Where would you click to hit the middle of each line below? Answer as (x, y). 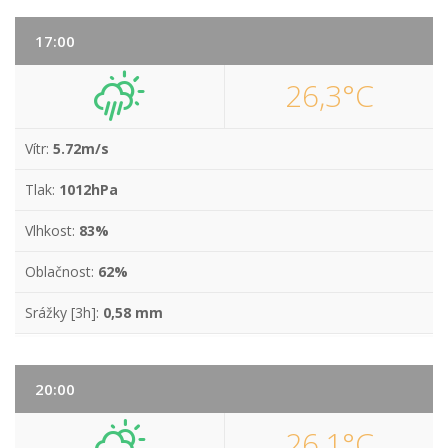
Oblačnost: (61, 271)
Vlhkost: (52, 230)
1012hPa (88, 189)
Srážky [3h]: (64, 312)
